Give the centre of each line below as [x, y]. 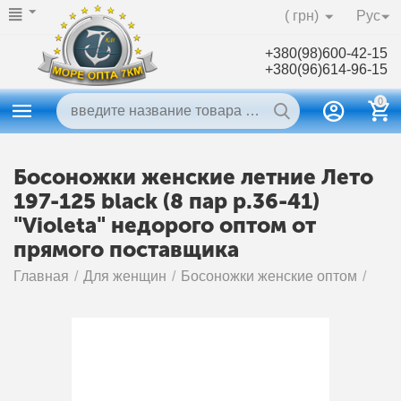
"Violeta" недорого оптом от [165, 225]
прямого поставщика [126, 249]
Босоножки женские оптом [269, 276]
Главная [42, 276]
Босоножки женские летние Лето [193, 177]
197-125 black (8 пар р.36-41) [166, 201]
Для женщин [125, 276]
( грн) [301, 16]
